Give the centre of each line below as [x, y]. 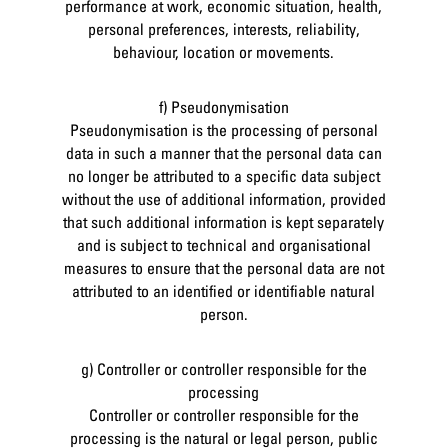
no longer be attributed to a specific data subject [223, 175]
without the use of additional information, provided [223, 198]
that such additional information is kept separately [224, 221]
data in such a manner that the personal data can [223, 152]
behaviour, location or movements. [224, 51]
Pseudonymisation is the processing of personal [223, 129]
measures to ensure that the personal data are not [223, 267]
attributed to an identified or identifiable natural [224, 290]
